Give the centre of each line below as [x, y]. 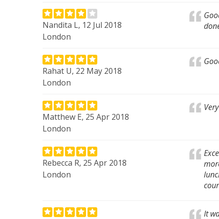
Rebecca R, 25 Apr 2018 [85, 163]
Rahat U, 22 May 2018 [82, 71]
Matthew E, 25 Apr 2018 [86, 117]
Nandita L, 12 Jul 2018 [82, 25]
